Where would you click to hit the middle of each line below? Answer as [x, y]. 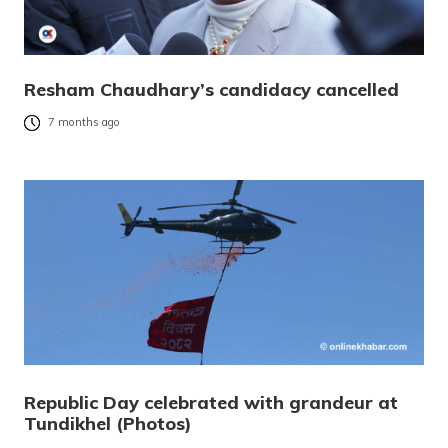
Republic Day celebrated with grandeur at [211, 402]
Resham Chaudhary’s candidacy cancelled [211, 89]
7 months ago [84, 122]
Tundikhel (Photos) [108, 423]
